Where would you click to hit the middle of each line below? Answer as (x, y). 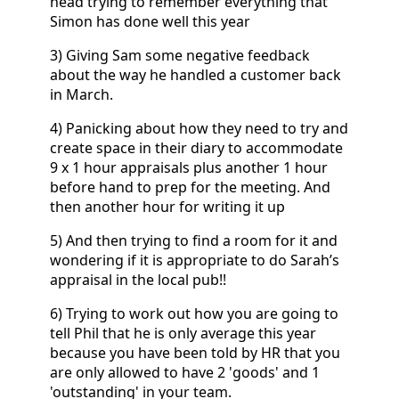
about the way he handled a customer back (195, 74)
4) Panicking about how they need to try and (199, 128)
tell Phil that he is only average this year (183, 333)
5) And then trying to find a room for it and (194, 240)
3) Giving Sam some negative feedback (180, 55)
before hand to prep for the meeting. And (190, 187)
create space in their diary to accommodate (196, 147)
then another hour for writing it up (167, 206)
